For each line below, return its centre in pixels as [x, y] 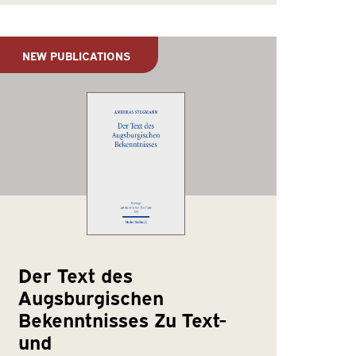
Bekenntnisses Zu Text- [123, 319]
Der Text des [76, 275]
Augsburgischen [91, 297]
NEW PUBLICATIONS [77, 55]
